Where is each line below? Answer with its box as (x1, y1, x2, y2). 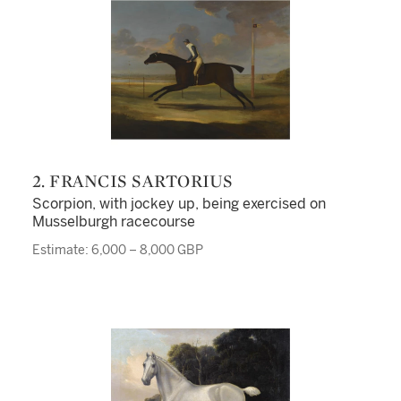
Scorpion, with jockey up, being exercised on (31, 195, 326, 212)
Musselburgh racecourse (31, 213, 195, 230)
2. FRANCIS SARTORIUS (45, 169, 234, 192)
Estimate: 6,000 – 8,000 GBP (31, 243, 203, 258)
